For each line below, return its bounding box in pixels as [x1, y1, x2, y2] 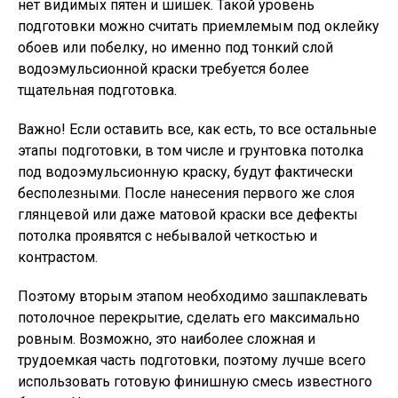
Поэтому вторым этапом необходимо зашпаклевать [18, 288, 368, 305]
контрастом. [18, 249, 98, 266]
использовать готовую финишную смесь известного [18, 373, 372, 390]
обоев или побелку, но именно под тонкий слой [18, 39, 333, 56]
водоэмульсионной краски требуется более [18, 60, 309, 77]
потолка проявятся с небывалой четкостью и [18, 227, 317, 244]
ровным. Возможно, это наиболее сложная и [18, 330, 315, 347]
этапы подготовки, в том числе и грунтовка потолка [18, 142, 363, 159]
